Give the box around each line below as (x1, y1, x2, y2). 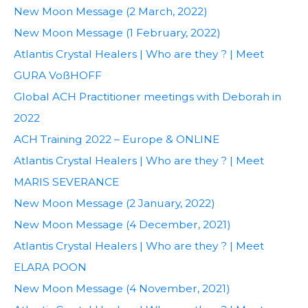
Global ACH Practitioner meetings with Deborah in (14, 89, 281, 103)
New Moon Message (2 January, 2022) (14, 196, 215, 210)
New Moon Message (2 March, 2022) (14, 4, 208, 18)
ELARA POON (14, 260, 87, 274)
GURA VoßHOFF (14, 68, 102, 82)
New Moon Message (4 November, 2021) (14, 281, 230, 295)
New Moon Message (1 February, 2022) (14, 25, 221, 39)
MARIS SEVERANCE (14, 175, 119, 188)
